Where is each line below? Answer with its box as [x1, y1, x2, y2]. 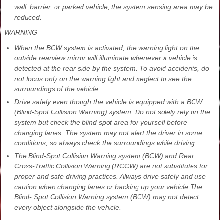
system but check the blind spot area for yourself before [14, 118, 187, 127]
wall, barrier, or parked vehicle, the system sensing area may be [14, 3, 213, 11]
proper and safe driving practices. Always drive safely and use [14, 172, 206, 181]
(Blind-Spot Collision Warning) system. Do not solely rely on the [14, 108, 210, 116]
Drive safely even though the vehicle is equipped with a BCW [14, 98, 202, 106]
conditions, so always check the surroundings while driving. [14, 139, 197, 147]
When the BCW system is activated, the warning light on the [14, 44, 199, 52]
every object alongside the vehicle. [14, 203, 121, 212]
